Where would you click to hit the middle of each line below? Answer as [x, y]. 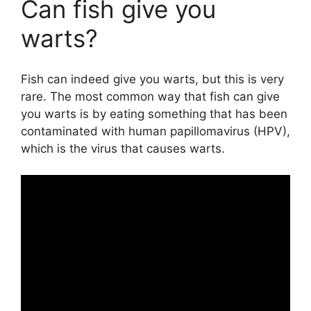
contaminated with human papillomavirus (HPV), [155, 131]
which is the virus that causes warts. [123, 148]
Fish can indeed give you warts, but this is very [152, 79]
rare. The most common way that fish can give [150, 96]
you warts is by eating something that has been [154, 114]
